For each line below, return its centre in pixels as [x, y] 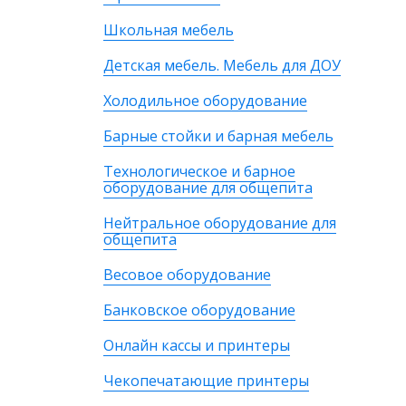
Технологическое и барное [199, 171]
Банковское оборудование [199, 310]
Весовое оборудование [187, 275]
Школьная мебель [169, 30]
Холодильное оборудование [205, 101]
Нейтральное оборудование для [220, 223]
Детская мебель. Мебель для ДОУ [222, 65]
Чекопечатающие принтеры [206, 381]
